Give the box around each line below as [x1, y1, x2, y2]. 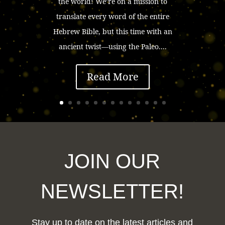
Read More [86, 69, 139, 83]
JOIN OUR [64, 150, 161, 173]
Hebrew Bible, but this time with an [53, 26, 172, 36]
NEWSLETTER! [41, 180, 184, 203]
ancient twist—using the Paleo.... [58, 41, 167, 51]
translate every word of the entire [56, 11, 169, 21]
